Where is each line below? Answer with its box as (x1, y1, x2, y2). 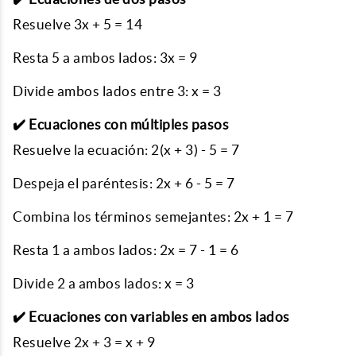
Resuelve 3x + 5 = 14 (13, 17, 142, 32)
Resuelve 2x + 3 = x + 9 (13, 335, 156, 350)
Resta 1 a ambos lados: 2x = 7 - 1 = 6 (13, 242, 239, 257)
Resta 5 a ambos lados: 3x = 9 (13, 50, 198, 65)
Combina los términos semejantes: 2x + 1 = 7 (13, 209, 294, 224)
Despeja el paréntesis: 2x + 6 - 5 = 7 (13, 176, 235, 191)
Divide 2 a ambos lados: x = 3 (13, 276, 195, 291)
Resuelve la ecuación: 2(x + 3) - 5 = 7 (13, 142, 239, 157)
